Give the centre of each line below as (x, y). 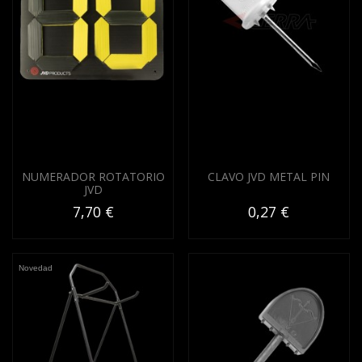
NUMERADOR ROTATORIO (93, 177)
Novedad (36, 268)
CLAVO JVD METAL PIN (269, 177)
